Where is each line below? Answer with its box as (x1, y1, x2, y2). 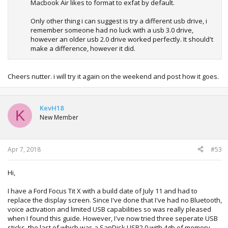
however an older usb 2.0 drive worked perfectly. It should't (31, 34, 213, 44)
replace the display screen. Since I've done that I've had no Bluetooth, (8, 195, 222, 205)
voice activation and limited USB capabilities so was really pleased (8, 204, 211, 214)
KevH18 (40, 103, 64, 112)
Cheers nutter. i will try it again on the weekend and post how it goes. (8, 72, 219, 81)
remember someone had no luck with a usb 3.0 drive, (31, 25, 193, 35)
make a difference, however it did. (31, 43, 135, 53)
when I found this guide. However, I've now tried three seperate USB (8, 213, 218, 223)
